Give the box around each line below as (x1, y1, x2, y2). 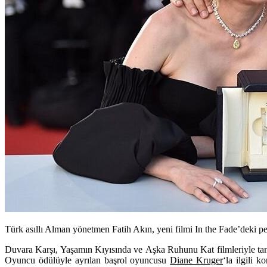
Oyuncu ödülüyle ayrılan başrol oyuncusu (5, 254, 170, 265)
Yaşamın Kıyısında (60, 244, 132, 254)
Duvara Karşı (5, 244, 56, 254)
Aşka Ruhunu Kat (145, 244, 215, 254)
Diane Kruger (170, 254, 223, 265)
